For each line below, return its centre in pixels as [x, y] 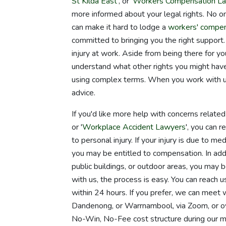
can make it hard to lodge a [120, 27]
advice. [83, 93]
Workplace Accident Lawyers [134, 127]
